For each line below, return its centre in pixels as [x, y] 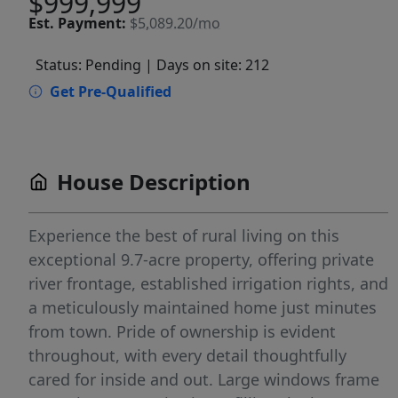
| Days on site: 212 [207, 65]
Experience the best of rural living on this [184, 236]
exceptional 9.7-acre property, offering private [201, 260]
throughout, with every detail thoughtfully [187, 356]
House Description [154, 182]
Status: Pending [88, 65]
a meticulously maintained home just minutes [203, 308]
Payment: [92, 24]
